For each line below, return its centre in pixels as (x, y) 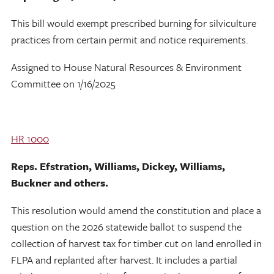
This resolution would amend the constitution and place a (136, 210)
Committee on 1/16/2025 (63, 83)
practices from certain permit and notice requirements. (129, 39)
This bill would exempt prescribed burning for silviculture (134, 23)
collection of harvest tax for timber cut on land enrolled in (136, 243)
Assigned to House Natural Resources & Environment (126, 67)
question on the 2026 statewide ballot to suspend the (126, 226)
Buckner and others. (60, 182)
